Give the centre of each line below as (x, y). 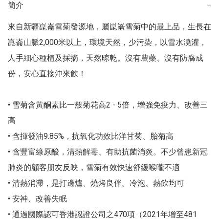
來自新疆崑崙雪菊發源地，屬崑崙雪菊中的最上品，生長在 (109, 27)
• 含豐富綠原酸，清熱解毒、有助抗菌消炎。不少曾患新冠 (108, 152)
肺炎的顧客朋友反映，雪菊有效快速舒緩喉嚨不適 (94, 168)
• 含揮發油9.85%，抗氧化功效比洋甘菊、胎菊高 (91, 136)
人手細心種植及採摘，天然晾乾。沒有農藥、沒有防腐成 (106, 58)
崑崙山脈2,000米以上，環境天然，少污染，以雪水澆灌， (107, 43)
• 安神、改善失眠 (37, 199)
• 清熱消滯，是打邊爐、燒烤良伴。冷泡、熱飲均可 (96, 183)
